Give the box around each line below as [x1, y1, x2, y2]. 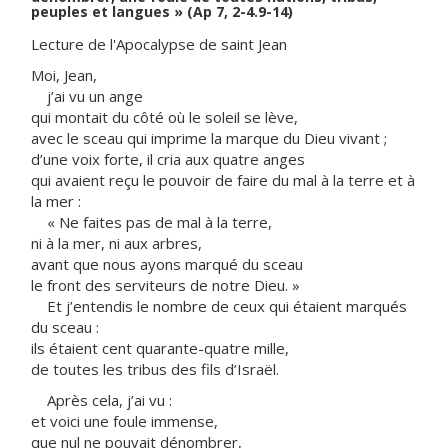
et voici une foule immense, [31, 411, 218, 431]
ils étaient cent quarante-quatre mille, [31, 338, 289, 358]
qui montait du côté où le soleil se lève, [31, 107, 298, 127]
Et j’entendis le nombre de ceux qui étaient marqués [31, 296, 407, 316]
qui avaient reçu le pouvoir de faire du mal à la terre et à [31, 170, 415, 190]
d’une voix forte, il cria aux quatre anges [31, 149, 305, 169]
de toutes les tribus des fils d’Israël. [31, 359, 279, 379]
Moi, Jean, [31, 65, 97, 85]
